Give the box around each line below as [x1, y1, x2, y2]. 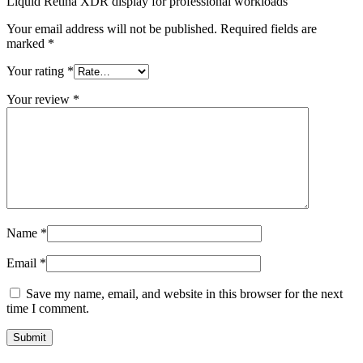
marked [6, 36, 48, 51]
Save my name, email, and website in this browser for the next [26, 287, 343, 301]
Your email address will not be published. [6, 22, 217, 36]
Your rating [6, 64, 67, 79]
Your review [6, 92, 73, 107]
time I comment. [6, 301, 89, 316]
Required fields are [220, 22, 317, 36]
